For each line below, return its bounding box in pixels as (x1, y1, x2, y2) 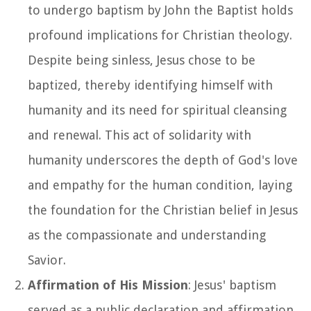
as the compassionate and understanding (28, 227, 266, 242)
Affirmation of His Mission (28, 277, 188, 292)
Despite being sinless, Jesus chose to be (28, 52, 255, 67)
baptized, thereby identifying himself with (28, 77, 273, 92)
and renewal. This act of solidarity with (28, 127, 251, 142)
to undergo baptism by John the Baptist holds (28, 2, 293, 17)
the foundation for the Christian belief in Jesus (28, 202, 298, 217)
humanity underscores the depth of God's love (28, 152, 298, 167)
